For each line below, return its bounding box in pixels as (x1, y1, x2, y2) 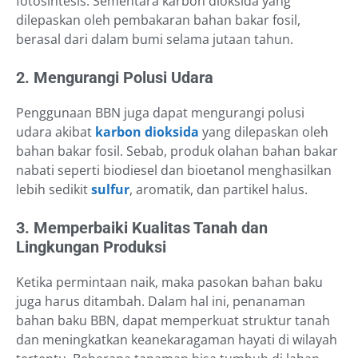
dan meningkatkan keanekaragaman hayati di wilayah (16, 331, 337, 349)
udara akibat (16, 123, 95, 141)
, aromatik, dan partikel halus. (129, 181, 308, 199)
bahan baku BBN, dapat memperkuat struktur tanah (16, 312, 330, 330)
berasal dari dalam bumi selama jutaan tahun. (16, 30, 293, 49)
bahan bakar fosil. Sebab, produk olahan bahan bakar (16, 142, 338, 161)
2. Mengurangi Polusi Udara (16, 68, 213, 88)
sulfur (91, 181, 129, 199)
